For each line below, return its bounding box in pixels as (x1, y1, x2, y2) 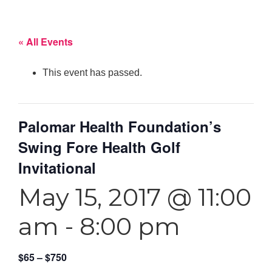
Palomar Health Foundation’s (18, 115, 221, 137)
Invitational (18, 157, 96, 178)
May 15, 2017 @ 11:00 (18, 182, 251, 212)
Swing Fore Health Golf (18, 136, 180, 157)
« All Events (18, 34, 73, 49)
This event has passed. (42, 67, 142, 78)
